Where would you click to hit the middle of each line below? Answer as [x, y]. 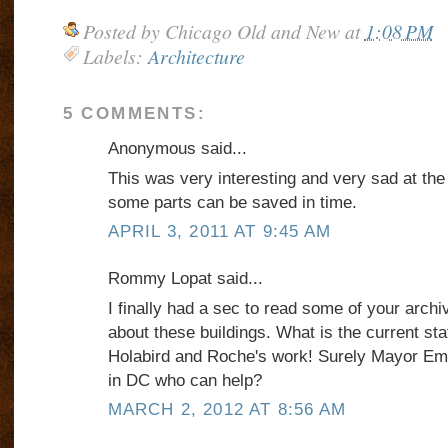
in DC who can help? [184, 381]
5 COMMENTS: [134, 114]
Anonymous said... [177, 149]
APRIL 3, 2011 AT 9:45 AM [219, 232]
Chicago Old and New [252, 31]
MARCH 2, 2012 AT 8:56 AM [227, 410]
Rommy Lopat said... [185, 279]
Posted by [123, 31]
